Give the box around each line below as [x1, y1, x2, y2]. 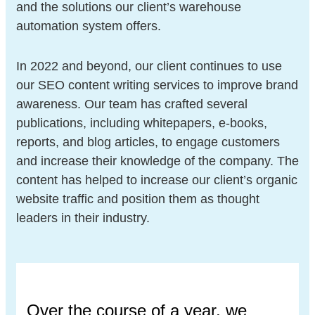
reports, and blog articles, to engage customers [16, 134, 280, 149]
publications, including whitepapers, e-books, [16, 115, 267, 130]
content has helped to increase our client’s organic [16, 172, 297, 187]
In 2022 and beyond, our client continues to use [16, 58, 282, 73]
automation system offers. [16, 18, 161, 33]
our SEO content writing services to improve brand [16, 77, 298, 92]
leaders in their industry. [16, 210, 150, 225]
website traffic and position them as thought [16, 191, 259, 206]
